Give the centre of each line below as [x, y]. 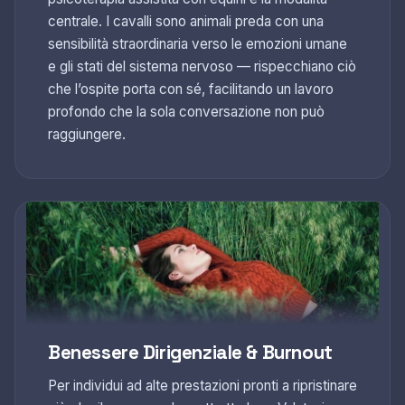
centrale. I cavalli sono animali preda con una [186, 21]
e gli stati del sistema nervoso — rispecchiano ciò [202, 66]
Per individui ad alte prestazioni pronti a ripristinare [202, 386]
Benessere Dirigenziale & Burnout [190, 353]
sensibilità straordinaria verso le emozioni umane [198, 44]
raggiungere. [87, 134]
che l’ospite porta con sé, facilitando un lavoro [191, 89]
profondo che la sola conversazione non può [186, 112]
